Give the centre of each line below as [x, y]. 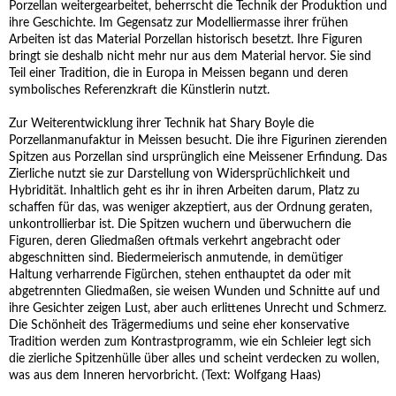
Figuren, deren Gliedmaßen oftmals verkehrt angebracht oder [175, 241]
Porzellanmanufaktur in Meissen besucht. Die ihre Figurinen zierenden [198, 141]
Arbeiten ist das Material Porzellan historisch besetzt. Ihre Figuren [186, 40]
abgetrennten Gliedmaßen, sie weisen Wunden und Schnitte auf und [194, 292]
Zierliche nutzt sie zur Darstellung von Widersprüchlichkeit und [179, 174]
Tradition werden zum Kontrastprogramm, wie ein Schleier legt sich [190, 342]
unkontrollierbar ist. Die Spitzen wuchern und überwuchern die [180, 225]
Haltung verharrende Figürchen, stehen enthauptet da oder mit [180, 275]
